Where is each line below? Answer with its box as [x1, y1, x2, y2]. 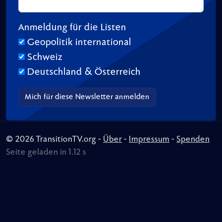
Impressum [129, 135, 169, 144]
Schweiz [27, 52, 62, 62]
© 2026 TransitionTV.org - [6, 135, 103, 144]
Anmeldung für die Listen [18, 22, 126, 33]
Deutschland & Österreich [27, 67, 141, 77]
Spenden [176, 135, 210, 144]
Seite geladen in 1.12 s [6, 148, 86, 157]
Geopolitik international [27, 37, 131, 48]
